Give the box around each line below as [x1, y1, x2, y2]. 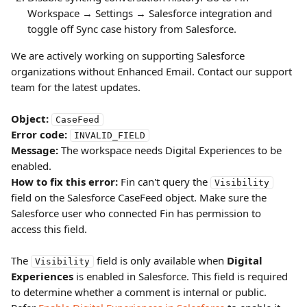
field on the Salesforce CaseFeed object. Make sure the [11, 191, 269, 204]
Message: [11, 143, 58, 157]
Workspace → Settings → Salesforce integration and [27, 6, 275, 20]
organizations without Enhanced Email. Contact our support [11, 64, 295, 78]
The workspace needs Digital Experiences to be [58, 143, 284, 157]
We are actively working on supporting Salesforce [11, 49, 247, 62]
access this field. [11, 222, 87, 236]
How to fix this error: [11, 175, 118, 188]
